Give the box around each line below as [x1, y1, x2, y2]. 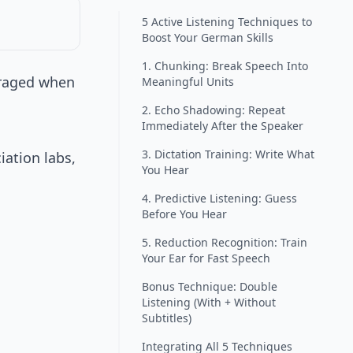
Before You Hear [142, 206, 227, 222]
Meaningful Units [142, 74, 234, 90]
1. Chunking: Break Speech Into [142, 58, 308, 74]
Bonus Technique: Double [142, 279, 277, 295]
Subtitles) [142, 310, 191, 326]
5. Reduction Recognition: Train [142, 235, 307, 251]
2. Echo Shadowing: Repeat [142, 102, 285, 118]
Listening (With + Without [142, 295, 276, 310]
